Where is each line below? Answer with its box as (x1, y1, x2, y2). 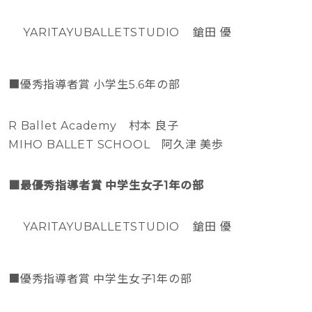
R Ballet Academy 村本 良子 (8, 118, 179, 132)
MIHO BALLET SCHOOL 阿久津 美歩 (8, 137, 224, 151)
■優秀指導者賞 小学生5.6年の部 (8, 77, 180, 91)
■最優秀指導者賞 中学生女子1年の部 (8, 178, 204, 192)
